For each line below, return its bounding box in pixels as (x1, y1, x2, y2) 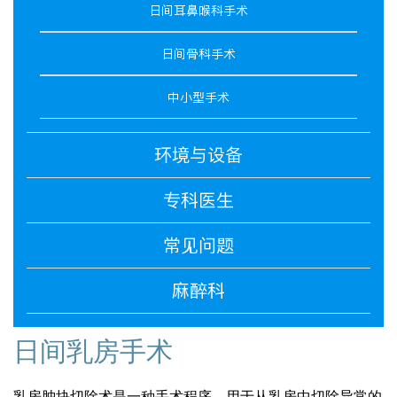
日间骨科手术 (161, 45, 236, 64)
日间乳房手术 (13, 337, 173, 367)
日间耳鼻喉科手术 (149, 2, 248, 20)
